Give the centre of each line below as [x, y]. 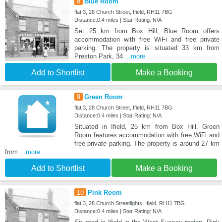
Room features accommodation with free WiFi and [147, 135]
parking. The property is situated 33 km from [147, 48]
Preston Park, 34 [99, 56]
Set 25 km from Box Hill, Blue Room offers [147, 31]
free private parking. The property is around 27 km [147, 144]
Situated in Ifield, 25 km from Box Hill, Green [147, 127]
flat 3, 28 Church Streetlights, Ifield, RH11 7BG [129, 203]
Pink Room [105, 193]
